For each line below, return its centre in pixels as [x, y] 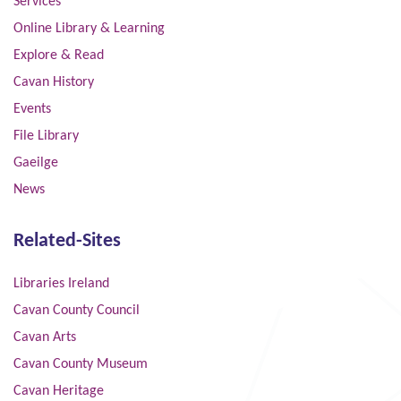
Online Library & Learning [89, 28]
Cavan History [54, 82]
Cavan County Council [77, 310]
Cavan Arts [45, 337]
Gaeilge [36, 162]
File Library [46, 136]
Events [32, 109]
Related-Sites [67, 241]
